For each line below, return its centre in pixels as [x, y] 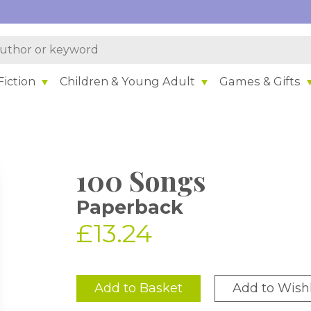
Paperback [130, 207]
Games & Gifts [260, 81]
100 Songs [141, 180]
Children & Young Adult [128, 81]
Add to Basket [139, 288]
